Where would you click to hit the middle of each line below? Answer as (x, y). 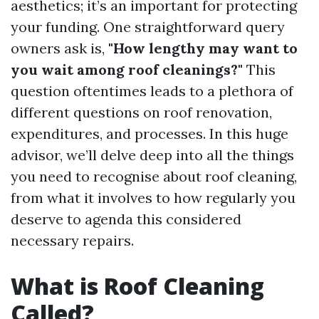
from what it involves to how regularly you (153, 198)
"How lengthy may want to (203, 48)
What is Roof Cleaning (137, 286)
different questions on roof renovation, (141, 112)
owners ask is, (59, 48)
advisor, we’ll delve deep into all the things (152, 155)
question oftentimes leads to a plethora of (152, 91)
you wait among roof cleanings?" (127, 69)
